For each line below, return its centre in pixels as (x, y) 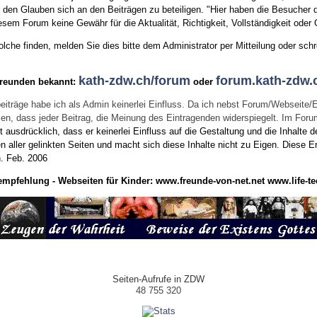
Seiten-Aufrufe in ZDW (158, 279)
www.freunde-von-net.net (210, 180)
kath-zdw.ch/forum (135, 81)
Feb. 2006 (27, 158)
